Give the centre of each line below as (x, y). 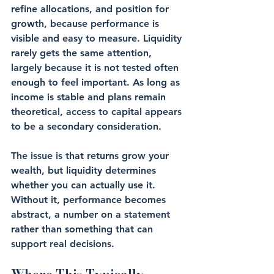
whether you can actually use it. (85, 185)
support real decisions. (63, 244)
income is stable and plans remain (90, 97)
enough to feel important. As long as (97, 82)
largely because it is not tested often (96, 68)
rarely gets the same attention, (83, 53)
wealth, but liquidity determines (85, 170)
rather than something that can (83, 229)
